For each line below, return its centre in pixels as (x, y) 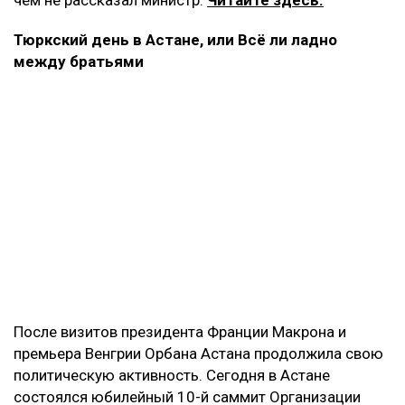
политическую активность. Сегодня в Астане (172, 375)
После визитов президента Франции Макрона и (180, 331)
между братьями (79, 61)
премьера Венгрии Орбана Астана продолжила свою (198, 353)
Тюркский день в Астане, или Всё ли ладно (175, 39)
